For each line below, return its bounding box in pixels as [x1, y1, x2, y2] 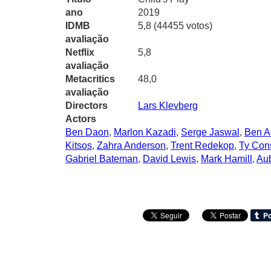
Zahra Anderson [97, 140, 166, 151]
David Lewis [143, 154, 196, 165]
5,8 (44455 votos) [138, 21, 212, 31]
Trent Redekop [171, 140, 234, 151]
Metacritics [65, 74, 115, 85]
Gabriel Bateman [65, 154, 138, 165]
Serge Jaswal [181, 127, 240, 138]
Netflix [65, 47, 94, 58]
